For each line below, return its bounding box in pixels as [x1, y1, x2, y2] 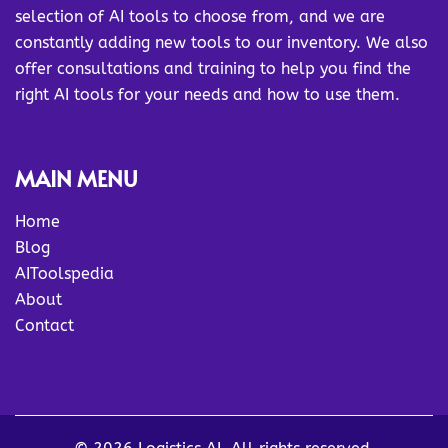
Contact [15, 316, 74, 335]
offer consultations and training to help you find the [15, 59, 411, 78]
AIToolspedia [15, 264, 114, 283]
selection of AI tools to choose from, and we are [15, 7, 385, 26]
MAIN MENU [15, 163, 138, 193]
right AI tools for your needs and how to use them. [15, 85, 400, 104]
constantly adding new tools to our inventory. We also [15, 33, 428, 52]
